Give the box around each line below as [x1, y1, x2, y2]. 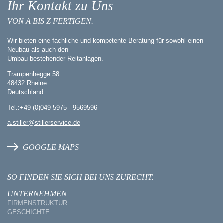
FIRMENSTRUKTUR [7, 199, 67, 207]
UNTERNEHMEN [7, 189, 67, 198]
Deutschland [7, 88, 43, 96]
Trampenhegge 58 [7, 70, 59, 78]
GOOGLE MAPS [23, 143, 79, 152]
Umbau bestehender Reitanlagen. [7, 55, 103, 63]
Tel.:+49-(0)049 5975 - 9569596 [7, 104, 97, 111]
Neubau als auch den [7, 46, 68, 54]
